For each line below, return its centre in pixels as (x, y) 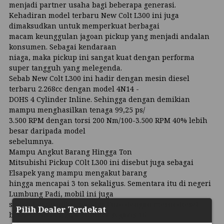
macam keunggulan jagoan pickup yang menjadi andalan (109, 36)
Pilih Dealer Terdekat (61, 209)
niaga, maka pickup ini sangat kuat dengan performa (102, 57)
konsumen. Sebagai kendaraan (63, 46)
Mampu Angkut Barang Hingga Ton (70, 151)
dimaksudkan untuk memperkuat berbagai (84, 25)
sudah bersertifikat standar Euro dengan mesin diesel (104, 204)
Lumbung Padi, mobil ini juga (61, 193)
